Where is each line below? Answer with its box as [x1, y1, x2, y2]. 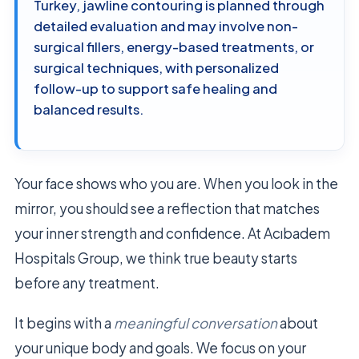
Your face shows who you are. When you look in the [14, 174, 338, 192]
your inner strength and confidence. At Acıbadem [14, 224, 330, 242]
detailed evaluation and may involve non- [34, 18, 298, 35]
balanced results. [34, 101, 143, 119]
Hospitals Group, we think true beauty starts [14, 248, 297, 267]
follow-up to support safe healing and [34, 80, 277, 98]
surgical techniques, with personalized [34, 59, 279, 77]
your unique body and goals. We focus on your [14, 338, 306, 357]
